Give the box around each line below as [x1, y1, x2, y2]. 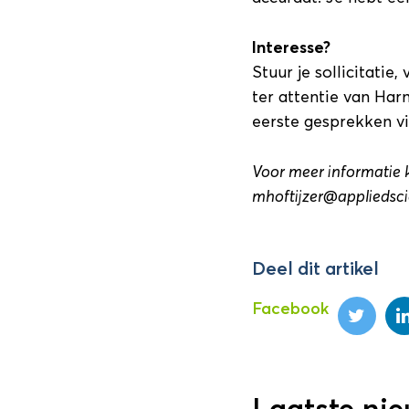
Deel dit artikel [251, 257, 379, 279]
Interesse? [251, 37, 330, 58]
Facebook [251, 299, 329, 319]
